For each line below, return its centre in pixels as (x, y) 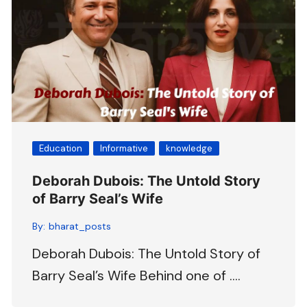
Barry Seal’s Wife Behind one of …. (137, 275)
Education (61, 148)
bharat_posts (80, 226)
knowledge (189, 148)
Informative (124, 148)
